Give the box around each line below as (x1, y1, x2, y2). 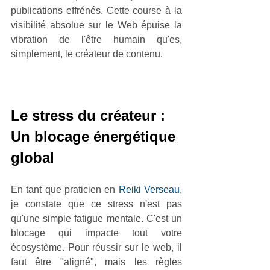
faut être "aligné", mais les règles (11, 256, 182, 267)
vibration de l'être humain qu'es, (11, 34, 182, 45)
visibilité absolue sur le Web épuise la (11, 19, 182, 30)
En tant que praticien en (11, 184, 119, 195)
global (11, 149, 54, 166)
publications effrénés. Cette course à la (11, 5, 182, 16)
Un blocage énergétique (11, 128, 180, 145)
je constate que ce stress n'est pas (11, 198, 182, 209)
